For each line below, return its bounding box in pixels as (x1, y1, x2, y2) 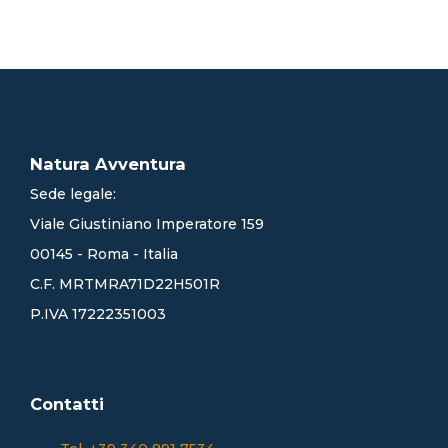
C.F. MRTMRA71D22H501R (30, 275, 220, 294)
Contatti (30, 394, 104, 415)
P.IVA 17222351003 (30, 305, 166, 324)
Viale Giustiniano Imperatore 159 (30, 215, 264, 234)
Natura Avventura (30, 154, 186, 175)
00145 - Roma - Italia (30, 245, 178, 264)
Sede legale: (30, 185, 116, 204)
